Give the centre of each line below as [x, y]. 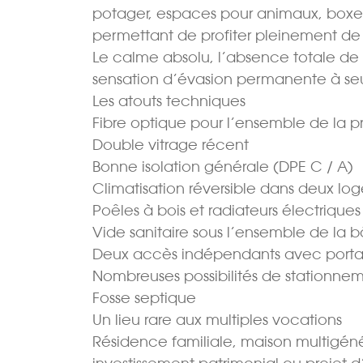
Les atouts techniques [169, 101]
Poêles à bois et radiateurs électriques [226, 211]
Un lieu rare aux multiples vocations [217, 320]
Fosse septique [144, 298]
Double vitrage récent [171, 145]
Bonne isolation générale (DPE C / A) [223, 167]
